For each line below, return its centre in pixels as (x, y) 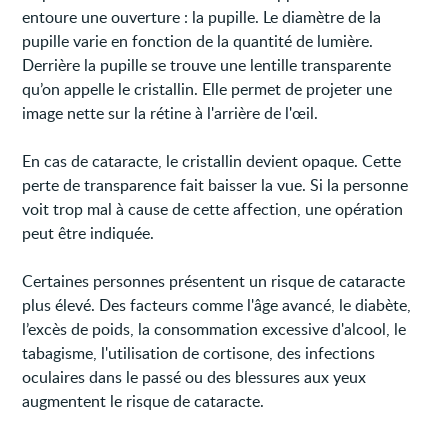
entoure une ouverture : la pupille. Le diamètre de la (202, 16)
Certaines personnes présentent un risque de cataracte (214, 280)
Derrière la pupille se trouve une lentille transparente (207, 64)
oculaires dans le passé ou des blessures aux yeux (194, 376)
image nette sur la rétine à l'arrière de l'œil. (170, 112)
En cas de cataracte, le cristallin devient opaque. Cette (212, 160)
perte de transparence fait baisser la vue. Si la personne (215, 184)
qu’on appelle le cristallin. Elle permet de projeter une (207, 88)
